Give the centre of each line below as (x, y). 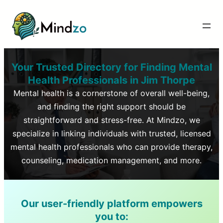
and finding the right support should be (111, 106)
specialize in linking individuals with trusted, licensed (111, 133)
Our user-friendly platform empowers (111, 203)
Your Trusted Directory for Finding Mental (111, 67)
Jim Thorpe (167, 80)
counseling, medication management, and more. (111, 160)
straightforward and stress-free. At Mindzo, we (111, 120)
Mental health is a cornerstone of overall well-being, (111, 93)
